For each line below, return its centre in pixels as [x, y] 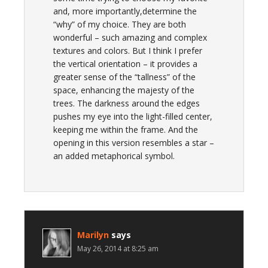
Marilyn [93, 235]
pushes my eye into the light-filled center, [133, 116]
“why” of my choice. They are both [120, 24]
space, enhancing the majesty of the [124, 90]
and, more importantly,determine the [125, 11]
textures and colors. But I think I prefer [128, 51]
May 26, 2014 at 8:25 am [118, 249]
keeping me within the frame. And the [126, 130]
